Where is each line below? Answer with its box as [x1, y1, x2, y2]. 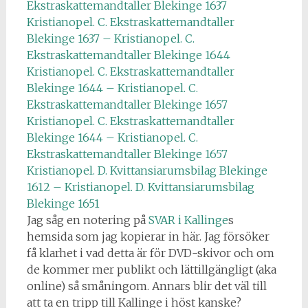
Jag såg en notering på [26, 213, 148, 227]
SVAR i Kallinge [148, 213, 228, 227]
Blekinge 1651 [26, 197, 100, 210]
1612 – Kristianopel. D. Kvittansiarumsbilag [26, 180, 254, 194]
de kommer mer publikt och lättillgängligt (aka [26, 263, 276, 276]
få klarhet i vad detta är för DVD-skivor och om [26, 246, 274, 260]
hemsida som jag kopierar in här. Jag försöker [26, 230, 269, 243]
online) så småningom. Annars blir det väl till [26, 279, 267, 293]
